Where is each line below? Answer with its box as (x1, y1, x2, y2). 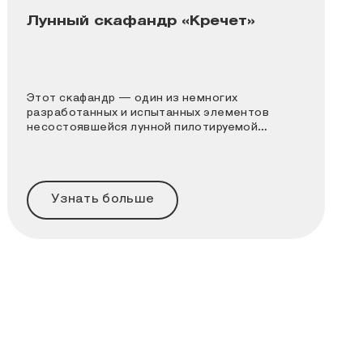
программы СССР (27, 136, 128, 148)
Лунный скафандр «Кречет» (27, 15, 255, 28)
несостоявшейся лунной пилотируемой (27, 122, 258, 134)
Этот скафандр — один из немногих (27, 92, 238, 105)
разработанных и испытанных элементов (27, 107, 270, 119)
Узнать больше (51, 192, 155, 206)
